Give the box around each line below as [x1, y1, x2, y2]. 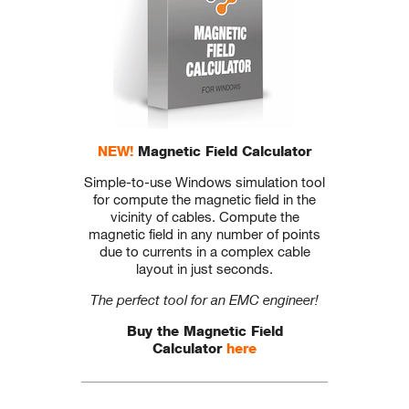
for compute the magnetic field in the [93, 191, 316, 208]
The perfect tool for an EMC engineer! [90, 291, 319, 309]
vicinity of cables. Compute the [110, 208, 299, 225]
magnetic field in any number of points [89, 225, 320, 243]
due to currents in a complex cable [99, 243, 310, 260]
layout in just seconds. [136, 260, 273, 278]
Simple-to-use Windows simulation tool [84, 173, 325, 191]
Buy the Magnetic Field [126, 322, 283, 341]
